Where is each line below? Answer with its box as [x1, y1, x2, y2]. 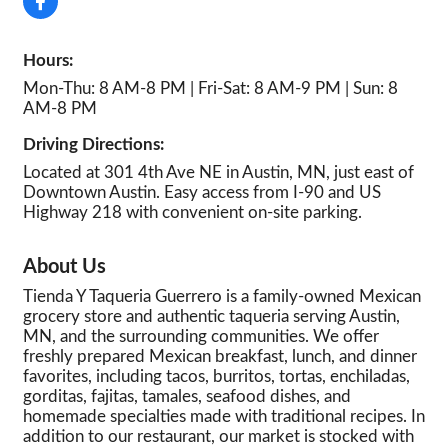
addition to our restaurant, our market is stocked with [23, 428, 414, 445]
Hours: [23, 52, 73, 69]
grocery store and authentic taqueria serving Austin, [23, 308, 400, 325]
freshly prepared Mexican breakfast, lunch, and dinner [23, 348, 417, 365]
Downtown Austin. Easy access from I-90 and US [23, 184, 381, 201]
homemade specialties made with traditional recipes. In [23, 408, 425, 425]
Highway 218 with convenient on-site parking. [23, 204, 362, 221]
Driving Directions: [23, 136, 164, 153]
